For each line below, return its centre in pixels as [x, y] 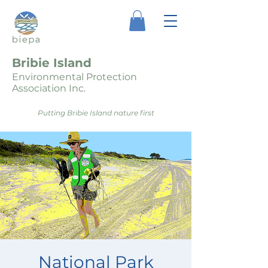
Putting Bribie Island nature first [96, 112]
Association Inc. [49, 88]
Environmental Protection [74, 77]
